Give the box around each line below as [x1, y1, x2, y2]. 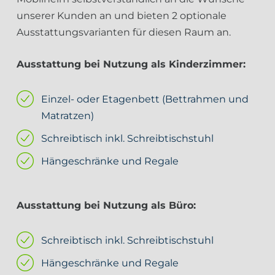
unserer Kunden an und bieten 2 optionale [17, 10, 227, 21]
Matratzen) [41, 110, 94, 122]
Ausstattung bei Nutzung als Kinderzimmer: [17, 58, 246, 70]
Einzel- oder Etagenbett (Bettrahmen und [41, 93, 249, 105]
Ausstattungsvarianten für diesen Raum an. [17, 26, 231, 38]
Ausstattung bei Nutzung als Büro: [17, 199, 196, 211]
